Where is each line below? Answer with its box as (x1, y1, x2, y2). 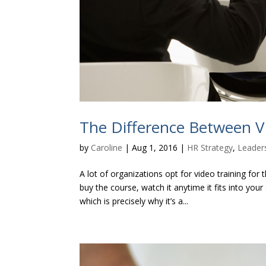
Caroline (91, 141, 123, 153)
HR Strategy (187, 141, 233, 153)
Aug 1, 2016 (132, 141, 178, 153)
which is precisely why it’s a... (80, 195, 189, 207)
